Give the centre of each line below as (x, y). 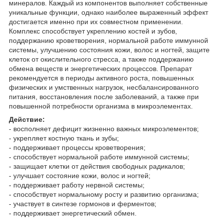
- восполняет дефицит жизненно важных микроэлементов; (104, 129)
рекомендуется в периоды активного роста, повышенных (101, 78)
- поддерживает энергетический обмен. (73, 213)
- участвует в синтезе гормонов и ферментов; (83, 203)
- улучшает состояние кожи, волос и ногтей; (80, 175)
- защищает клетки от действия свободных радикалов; (97, 166)
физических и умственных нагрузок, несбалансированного (104, 87)
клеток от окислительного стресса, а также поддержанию (101, 59)
